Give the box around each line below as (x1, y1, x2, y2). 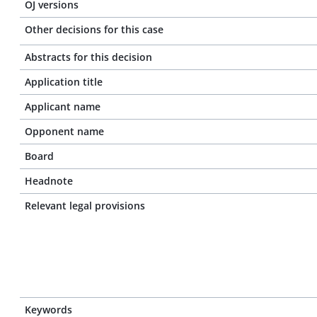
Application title (25, 75, 103, 88)
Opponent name (25, 125, 104, 138)
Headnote (25, 174, 73, 188)
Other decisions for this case (25, 23, 163, 36)
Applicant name (25, 100, 100, 113)
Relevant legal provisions (25, 199, 145, 212)
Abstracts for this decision (25, 50, 152, 64)
